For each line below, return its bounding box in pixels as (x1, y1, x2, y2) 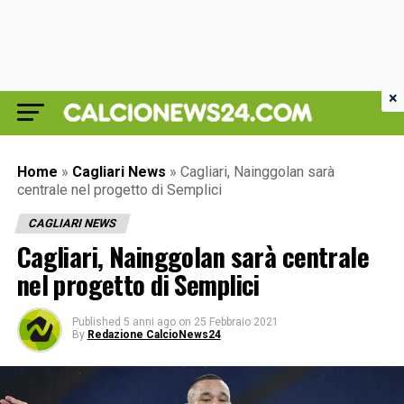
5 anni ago (123, 316, 176, 328)
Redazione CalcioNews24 (87, 328, 221, 341)
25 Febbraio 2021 (193, 316, 279, 328)
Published (71, 316, 121, 328)
